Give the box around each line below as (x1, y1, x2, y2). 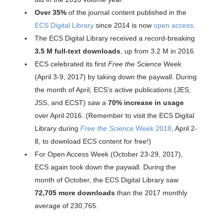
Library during (35, 124, 80, 133)
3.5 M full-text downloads (35, 47, 120, 55)
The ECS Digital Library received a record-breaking (35, 34, 195, 43)
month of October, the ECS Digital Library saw (35, 176, 178, 184)
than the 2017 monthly (115, 189, 187, 197)
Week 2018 (134, 124, 171, 133)
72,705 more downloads (35, 189, 115, 197)
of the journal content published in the (66, 8, 186, 17)
